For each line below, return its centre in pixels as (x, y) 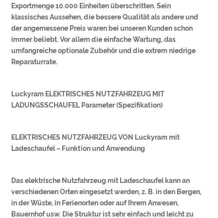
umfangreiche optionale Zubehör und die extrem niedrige (104, 50)
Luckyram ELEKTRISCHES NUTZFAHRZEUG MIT (88, 94)
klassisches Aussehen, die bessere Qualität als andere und (105, 17)
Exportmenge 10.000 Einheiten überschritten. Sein (91, 6)
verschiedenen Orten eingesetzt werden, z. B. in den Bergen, (107, 191)
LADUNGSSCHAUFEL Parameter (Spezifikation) (87, 105)
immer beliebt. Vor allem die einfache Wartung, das (94, 39)
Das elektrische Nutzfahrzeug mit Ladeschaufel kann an (101, 180)
